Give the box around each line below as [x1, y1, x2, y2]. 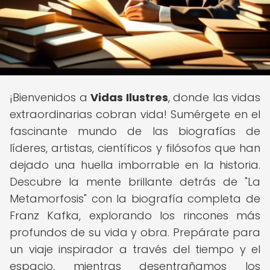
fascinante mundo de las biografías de [10, 124, 260, 139]
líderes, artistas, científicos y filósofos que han [10, 140, 260, 155]
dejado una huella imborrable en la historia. [10, 157, 260, 172]
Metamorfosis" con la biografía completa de [10, 191, 260, 206]
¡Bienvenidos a [10, 90, 90, 105]
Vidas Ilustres [90, 90, 168, 105]
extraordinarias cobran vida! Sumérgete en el [10, 107, 260, 122]
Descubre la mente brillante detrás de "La [10, 174, 260, 189]
